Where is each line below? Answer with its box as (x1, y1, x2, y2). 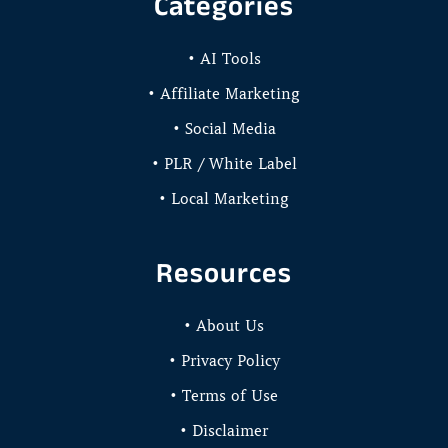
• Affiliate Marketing (148, 84, 300, 103)
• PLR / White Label (151, 154, 297, 173)
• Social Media (172, 119, 276, 138)
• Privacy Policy (168, 351, 280, 370)
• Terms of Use (170, 386, 278, 405)
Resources (156, 256, 292, 288)
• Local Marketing (159, 189, 289, 208)
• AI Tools (187, 49, 261, 68)
